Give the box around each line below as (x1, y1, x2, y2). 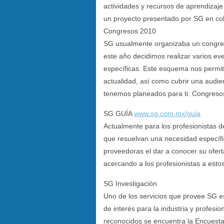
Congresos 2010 (103, 26, 156, 35)
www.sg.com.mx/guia (134, 109, 200, 117)
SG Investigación (103, 179, 157, 187)
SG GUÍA (103, 109, 134, 117)
